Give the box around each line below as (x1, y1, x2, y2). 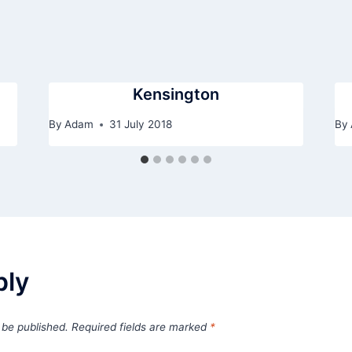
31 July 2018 (108, 118, 172, 131)
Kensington (132, 84, 219, 104)
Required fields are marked (71, 321, 210, 334)
